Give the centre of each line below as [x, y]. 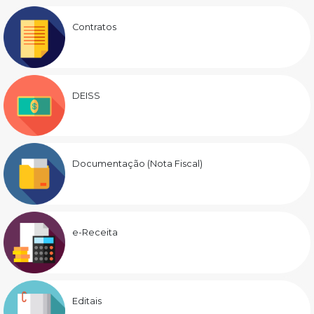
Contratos [94, 27]
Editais [87, 301]
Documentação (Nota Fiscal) [137, 164]
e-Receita [95, 233]
